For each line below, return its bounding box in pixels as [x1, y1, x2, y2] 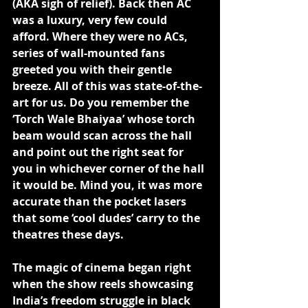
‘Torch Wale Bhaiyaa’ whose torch [12, 111, 198, 126]
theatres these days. [12, 227, 124, 242]
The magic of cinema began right [12, 260, 194, 275]
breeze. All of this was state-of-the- [12, 78, 202, 93]
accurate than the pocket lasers [12, 194, 189, 209]
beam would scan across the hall [12, 128, 195, 143]
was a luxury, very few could [12, 12, 170, 27]
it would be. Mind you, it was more [12, 177, 205, 192]
